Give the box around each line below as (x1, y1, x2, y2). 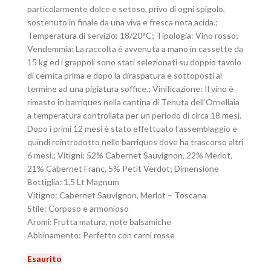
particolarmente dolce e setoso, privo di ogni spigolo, (27, 4, 225, 14)
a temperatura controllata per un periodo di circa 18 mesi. (27, 110, 241, 120)
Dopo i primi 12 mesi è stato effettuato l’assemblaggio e (27, 123, 237, 134)
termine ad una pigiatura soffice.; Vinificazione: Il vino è (27, 83, 233, 94)
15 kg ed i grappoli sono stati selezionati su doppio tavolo (27, 57, 241, 67)
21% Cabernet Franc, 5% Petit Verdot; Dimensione (27, 163, 219, 174)
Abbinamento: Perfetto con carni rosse (27, 230, 175, 240)
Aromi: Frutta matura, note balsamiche (27, 217, 171, 227)
